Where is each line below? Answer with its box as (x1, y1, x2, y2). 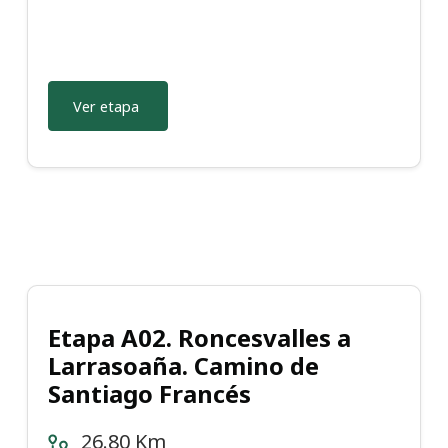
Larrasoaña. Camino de (48, 349, 319, 383)
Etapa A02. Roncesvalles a (48, 321, 351, 355)
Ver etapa (73, 96, 139, 116)
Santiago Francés (48, 377, 251, 411)
